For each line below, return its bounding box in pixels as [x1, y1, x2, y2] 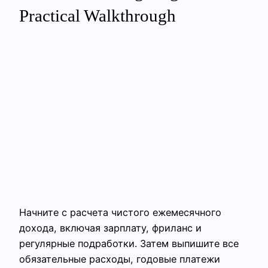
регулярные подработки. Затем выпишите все [19, 237, 239, 249]
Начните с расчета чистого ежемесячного [19, 206, 221, 218]
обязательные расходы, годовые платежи [19, 252, 220, 265]
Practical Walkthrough [19, 6, 176, 26]
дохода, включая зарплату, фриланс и [19, 221, 202, 234]
